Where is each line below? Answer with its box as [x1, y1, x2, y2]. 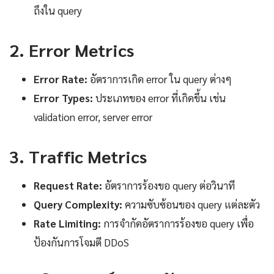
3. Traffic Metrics [9, 144, 147, 167]
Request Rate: [34, 178, 102, 192]
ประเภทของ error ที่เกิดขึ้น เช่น [93, 91, 226, 105]
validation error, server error [34, 109, 152, 124]
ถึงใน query [34, 3, 82, 17]
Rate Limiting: [34, 216, 101, 230]
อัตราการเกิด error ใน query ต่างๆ [87, 72, 232, 86]
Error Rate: [34, 72, 87, 86]
